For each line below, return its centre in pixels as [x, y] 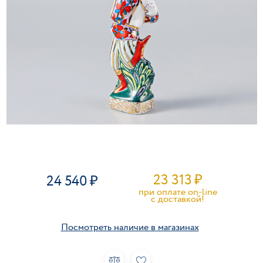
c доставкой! [178, 199]
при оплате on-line [178, 192]
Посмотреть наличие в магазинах [130, 227]
